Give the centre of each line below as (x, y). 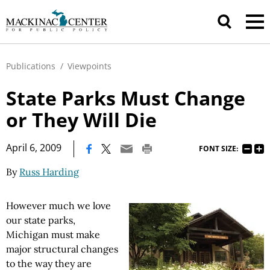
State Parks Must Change (126, 98)
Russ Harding (49, 172)
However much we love (58, 206)
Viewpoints (89, 66)
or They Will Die (81, 120)
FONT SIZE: (218, 148)
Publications (31, 66)
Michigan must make (53, 234)
